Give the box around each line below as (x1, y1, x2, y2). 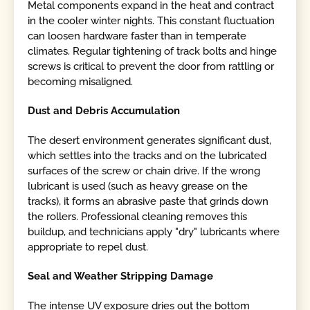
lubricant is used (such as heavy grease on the (28, 179, 248, 192)
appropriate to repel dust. (28, 240, 149, 253)
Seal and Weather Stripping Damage (28, 270, 214, 283)
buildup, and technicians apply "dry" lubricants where (28, 225, 280, 238)
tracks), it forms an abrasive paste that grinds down (28, 194, 269, 208)
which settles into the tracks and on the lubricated (28, 149, 267, 162)
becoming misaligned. (28, 75, 134, 88)
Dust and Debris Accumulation (28, 104, 181, 118)
